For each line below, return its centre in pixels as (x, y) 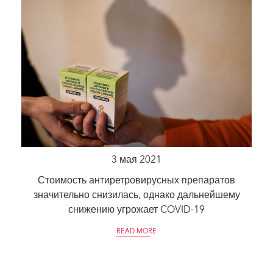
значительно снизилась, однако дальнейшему (136, 196)
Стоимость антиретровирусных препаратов (136, 181)
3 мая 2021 (136, 161)
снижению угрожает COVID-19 (136, 211)
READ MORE (136, 232)
